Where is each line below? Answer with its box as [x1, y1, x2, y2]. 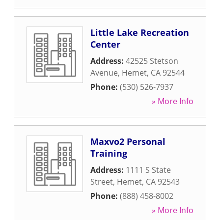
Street [90, 176, 113, 187]
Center [90, 38, 120, 50]
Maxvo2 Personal [90, 136, 165, 147]
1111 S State [126, 165, 171, 175]
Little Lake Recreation [90, 27, 189, 38]
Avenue [90, 67, 118, 78]
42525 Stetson [126, 55, 178, 66]
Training [90, 147, 127, 159]
